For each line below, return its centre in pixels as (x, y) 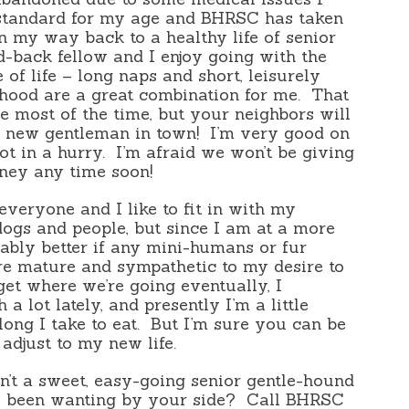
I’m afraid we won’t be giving (236, 152)
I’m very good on (280, 132)
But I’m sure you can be (249, 323)
